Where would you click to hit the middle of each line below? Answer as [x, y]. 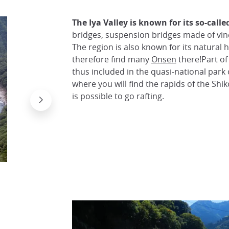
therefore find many [111, 59]
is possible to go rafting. [118, 96]
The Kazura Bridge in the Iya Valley [127, 170]
